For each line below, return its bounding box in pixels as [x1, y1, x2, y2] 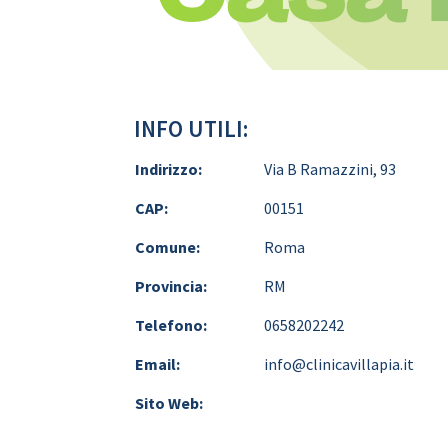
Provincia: [135, 275, 208, 296]
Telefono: [135, 314, 208, 335]
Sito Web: [135, 392, 204, 413]
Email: [135, 353, 181, 374]
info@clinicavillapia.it [264, 353, 415, 374]
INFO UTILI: [134, 113, 249, 143]
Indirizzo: [135, 158, 203, 179]
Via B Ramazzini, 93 [264, 158, 397, 179]
